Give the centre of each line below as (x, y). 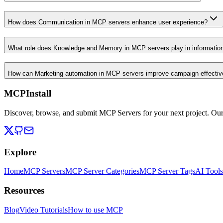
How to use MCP (95, 210)
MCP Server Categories (102, 171)
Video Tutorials (44, 210)
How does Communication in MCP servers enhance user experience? (108, 22)
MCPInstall (28, 94)
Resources (24, 190)
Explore (20, 152)
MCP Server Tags (167, 171)
